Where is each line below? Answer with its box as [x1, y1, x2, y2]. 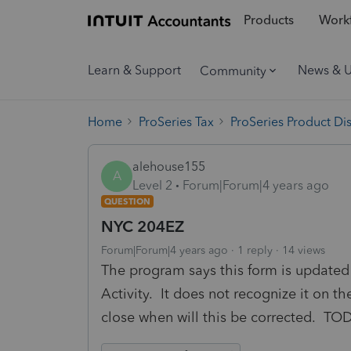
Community [200, 63, 266, 78]
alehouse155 [132, 158, 205, 174]
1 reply [237, 243, 273, 257]
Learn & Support [88, 63, 181, 78]
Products [243, 13, 294, 28]
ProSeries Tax [139, 114, 214, 129]
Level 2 [132, 177, 172, 193]
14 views [282, 243, 325, 257]
